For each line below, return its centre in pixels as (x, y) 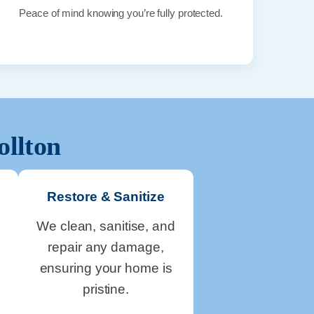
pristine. (106, 289)
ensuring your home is (106, 268)
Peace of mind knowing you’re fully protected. (121, 13)
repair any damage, (106, 247)
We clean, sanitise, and (106, 226)
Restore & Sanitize (106, 196)
